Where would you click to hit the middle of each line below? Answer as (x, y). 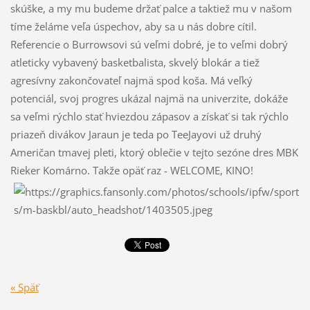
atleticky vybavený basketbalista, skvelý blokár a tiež (135, 63)
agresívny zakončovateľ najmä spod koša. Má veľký (131, 81)
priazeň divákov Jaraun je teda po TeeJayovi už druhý (136, 135)
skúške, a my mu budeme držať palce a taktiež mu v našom (151, 9)
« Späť (24, 287)
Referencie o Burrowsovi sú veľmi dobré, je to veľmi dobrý (149, 45)
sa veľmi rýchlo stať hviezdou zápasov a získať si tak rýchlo (149, 117)
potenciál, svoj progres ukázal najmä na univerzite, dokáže (149, 99)
